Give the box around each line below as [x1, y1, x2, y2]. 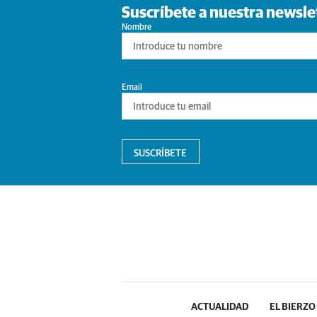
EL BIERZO [270, 302, 316, 312]
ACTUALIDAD [191, 302, 248, 312]
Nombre [121, 23, 151, 32]
